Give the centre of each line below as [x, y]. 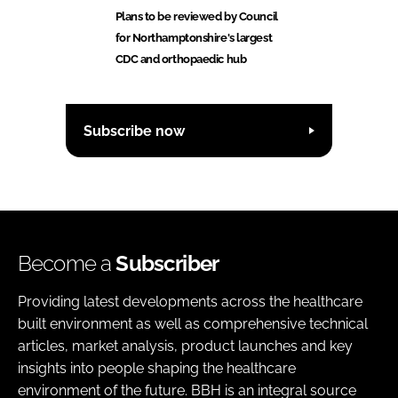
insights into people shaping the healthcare [157, 369]
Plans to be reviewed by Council [196, 17]
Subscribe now [134, 131]
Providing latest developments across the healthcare [190, 302]
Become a [67, 264]
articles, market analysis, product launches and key [185, 346]
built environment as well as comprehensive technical [193, 324]
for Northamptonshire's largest [194, 38]
